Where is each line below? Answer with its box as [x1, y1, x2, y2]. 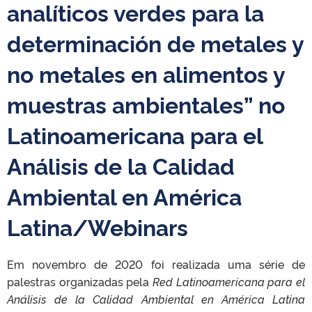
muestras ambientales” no [7, 88, 285, 119]
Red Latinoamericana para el [153, 274, 305, 289]
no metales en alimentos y [7, 58, 285, 88]
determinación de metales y [7, 27, 304, 58]
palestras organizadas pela [7, 274, 153, 289]
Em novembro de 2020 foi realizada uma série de [7, 256, 305, 272]
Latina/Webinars [7, 211, 188, 242]
